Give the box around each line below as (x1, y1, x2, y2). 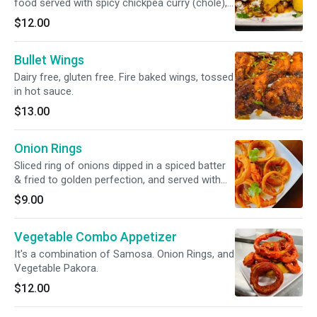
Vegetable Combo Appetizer (14, 229, 177, 244)
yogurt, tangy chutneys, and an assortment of (14, 11, 226, 23)
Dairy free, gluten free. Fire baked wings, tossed (14, 71, 234, 83)
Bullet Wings (14, 52, 84, 67)
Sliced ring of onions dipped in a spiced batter (14, 159, 226, 172)
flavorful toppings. (14, 25, 98, 38)
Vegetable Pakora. (14, 262, 98, 275)
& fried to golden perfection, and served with (14, 173, 221, 186)
